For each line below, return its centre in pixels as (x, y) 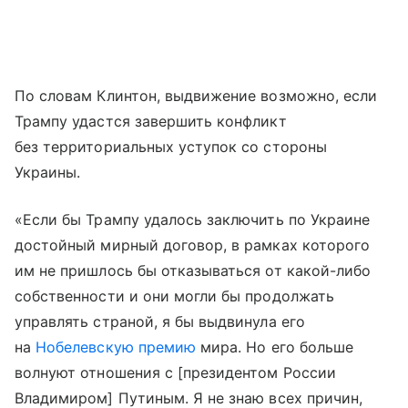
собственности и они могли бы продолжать (174, 296)
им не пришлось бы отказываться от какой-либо (193, 271)
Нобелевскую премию (116, 347)
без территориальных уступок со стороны (171, 147)
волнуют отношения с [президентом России (175, 373)
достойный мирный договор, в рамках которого (193, 245)
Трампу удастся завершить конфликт (151, 122)
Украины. (48, 173)
